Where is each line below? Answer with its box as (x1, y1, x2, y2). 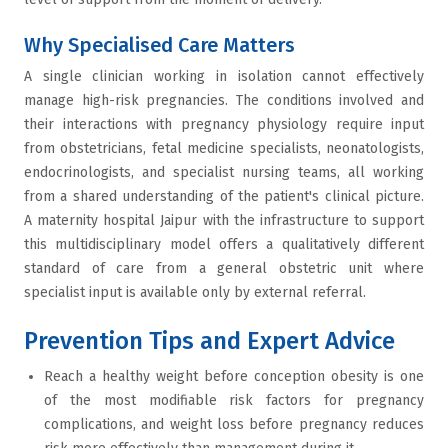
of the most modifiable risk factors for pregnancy (44, 392, 424, 409)
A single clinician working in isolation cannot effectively (24, 68, 424, 85)
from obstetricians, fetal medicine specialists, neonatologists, (24, 140, 424, 157)
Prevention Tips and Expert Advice (24, 327, 395, 355)
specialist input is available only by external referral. (24, 284, 370, 301)
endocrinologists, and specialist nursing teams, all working (24, 164, 424, 181)
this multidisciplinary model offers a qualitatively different (24, 236, 424, 253)
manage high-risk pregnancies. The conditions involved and (24, 92, 424, 109)
